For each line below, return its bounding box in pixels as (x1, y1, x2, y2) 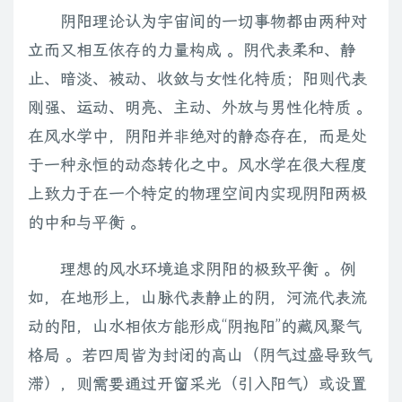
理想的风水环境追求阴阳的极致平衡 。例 (60, 259, 356, 278)
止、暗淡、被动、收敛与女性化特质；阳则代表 (28, 69, 367, 88)
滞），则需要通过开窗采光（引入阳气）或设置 (28, 374, 367, 393)
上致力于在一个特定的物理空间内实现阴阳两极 (28, 184, 367, 203)
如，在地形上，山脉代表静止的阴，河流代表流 (28, 288, 367, 307)
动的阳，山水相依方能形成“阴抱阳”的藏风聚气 (28, 317, 362, 336)
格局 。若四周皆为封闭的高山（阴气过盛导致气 (28, 345, 372, 364)
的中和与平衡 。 (28, 213, 146, 232)
